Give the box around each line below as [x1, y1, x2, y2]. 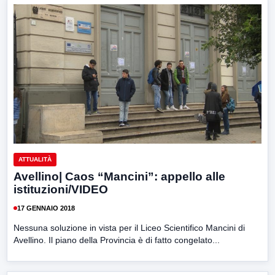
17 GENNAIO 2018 [17, 204, 75, 212]
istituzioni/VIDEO [14, 183, 108, 196]
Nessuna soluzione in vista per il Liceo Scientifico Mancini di [14, 223, 245, 233]
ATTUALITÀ [18, 156, 52, 163]
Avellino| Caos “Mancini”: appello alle [14, 170, 225, 184]
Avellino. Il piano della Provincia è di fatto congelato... [14, 235, 220, 246]
